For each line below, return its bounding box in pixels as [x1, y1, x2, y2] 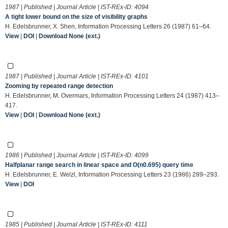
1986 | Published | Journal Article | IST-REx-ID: [5, 151, 134, 159]
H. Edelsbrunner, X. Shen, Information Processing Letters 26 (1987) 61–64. [5, 22, 211, 30]
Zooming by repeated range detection [5, 82, 113, 90]
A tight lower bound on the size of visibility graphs [5, 13, 148, 20]
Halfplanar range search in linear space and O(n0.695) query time [5, 161, 193, 168]
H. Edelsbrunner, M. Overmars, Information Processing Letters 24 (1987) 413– [5, 92, 219, 99]
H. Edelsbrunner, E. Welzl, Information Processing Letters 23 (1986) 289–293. [5, 170, 219, 178]
